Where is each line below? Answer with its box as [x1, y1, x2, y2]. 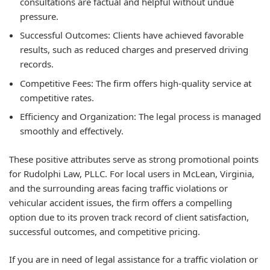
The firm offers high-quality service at [93, 77, 251, 89]
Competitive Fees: [20, 77, 93, 89]
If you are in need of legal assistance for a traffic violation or [9, 253, 258, 265]
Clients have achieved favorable [110, 29, 243, 41]
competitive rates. [20, 91, 94, 104]
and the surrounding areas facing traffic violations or [9, 181, 228, 194]
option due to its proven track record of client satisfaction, [9, 210, 249, 223]
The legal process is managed [136, 110, 261, 122]
